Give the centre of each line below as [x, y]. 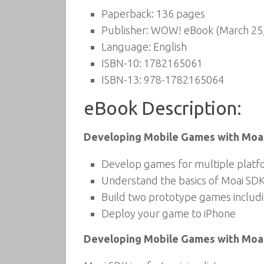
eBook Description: [162, 108]
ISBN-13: [121, 80]
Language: [126, 47]
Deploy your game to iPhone [169, 213]
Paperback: [128, 14]
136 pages [179, 14]
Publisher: [125, 30]
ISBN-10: [121, 63]
